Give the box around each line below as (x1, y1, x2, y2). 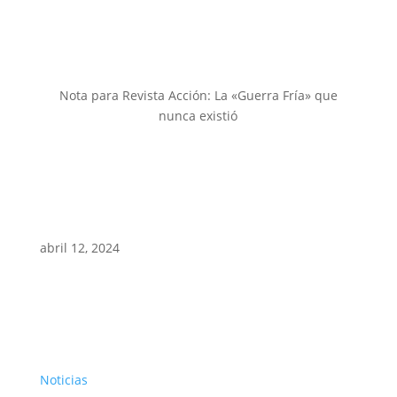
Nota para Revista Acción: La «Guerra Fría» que (58, 87, 338, 104)
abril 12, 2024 (39, 239, 120, 256)
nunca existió (159, 107, 238, 124)
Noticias (39, 371, 88, 388)
